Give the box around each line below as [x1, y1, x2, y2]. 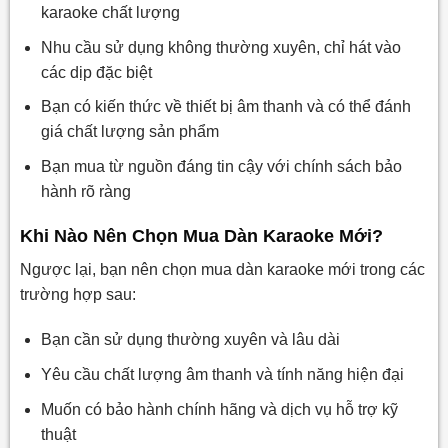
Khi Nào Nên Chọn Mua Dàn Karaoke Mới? [19, 225, 383, 246]
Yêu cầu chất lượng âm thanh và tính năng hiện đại [40, 365, 404, 383]
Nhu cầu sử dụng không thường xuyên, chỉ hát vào [40, 38, 401, 56]
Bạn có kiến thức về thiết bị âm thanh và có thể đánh [40, 98, 411, 116]
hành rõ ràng [40, 182, 131, 200]
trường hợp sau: [19, 285, 136, 303]
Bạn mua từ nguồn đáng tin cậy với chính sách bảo [40, 157, 402, 175]
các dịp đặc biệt [40, 63, 152, 81]
